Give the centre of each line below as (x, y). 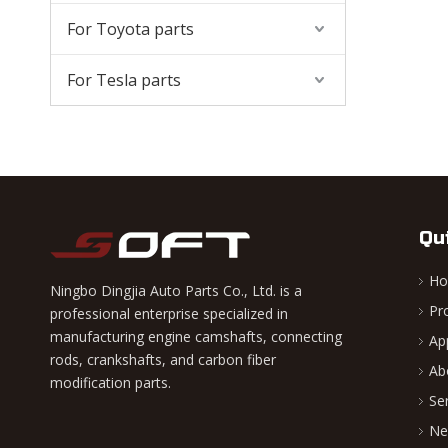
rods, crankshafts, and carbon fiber (163, 359)
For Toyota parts (130, 29)
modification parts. (110, 382)
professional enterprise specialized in (169, 313)
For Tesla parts (124, 80)
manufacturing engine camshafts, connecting (196, 336)
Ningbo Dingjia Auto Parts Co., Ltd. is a (176, 290)
